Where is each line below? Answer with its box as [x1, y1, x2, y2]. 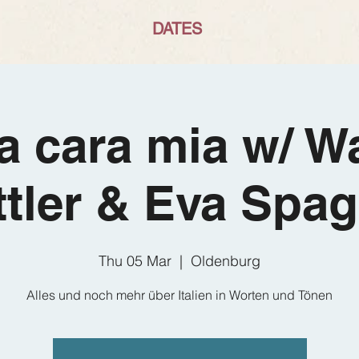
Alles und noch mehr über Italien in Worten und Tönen [26, 287, 333, 303]
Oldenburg [191, 252, 260, 270]
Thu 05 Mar [99, 252, 171, 270]
